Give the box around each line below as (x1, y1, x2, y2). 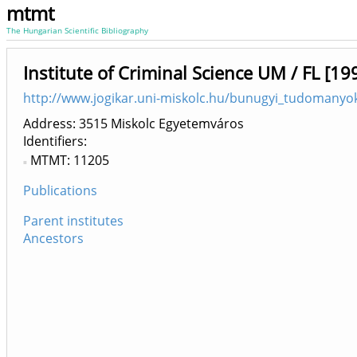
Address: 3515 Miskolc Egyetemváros (23, 115, 244, 132)
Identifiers (23, 132, 84, 150)
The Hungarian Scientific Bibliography (6, 25, 148, 36)
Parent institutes (23, 212, 124, 229)
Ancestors (23, 229, 84, 247)
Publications (23, 182, 97, 199)
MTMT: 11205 (30, 151, 109, 169)
